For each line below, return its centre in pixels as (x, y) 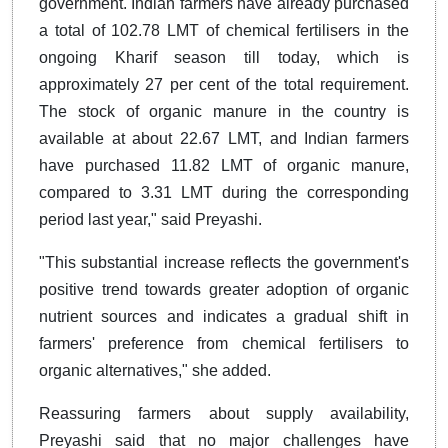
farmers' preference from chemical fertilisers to (224, 344)
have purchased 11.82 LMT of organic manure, (224, 166)
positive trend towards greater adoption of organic (224, 290)
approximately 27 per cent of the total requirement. (224, 85)
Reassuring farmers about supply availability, (224, 414)
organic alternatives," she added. (155, 371)
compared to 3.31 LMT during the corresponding (224, 193)
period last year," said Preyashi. (150, 220)
